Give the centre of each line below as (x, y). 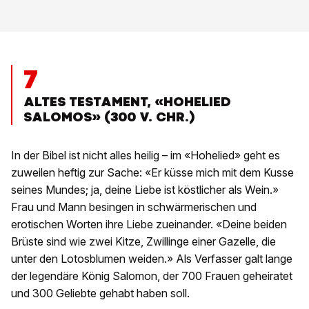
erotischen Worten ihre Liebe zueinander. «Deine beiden (149, 225)
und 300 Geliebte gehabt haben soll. (100, 293)
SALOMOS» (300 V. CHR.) (109, 117)
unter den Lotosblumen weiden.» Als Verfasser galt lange (152, 259)
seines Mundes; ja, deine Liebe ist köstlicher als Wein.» (145, 190)
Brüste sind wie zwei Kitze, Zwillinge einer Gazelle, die (143, 242)
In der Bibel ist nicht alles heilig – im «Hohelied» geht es (146, 156)
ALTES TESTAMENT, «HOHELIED (127, 102)
